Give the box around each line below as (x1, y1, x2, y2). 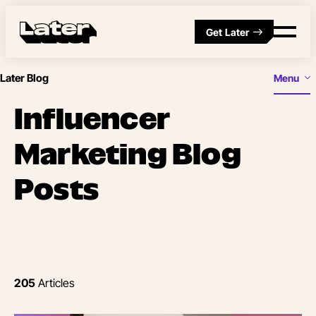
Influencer (14, 103, 171, 133)
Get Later (206, 25, 250, 38)
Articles (35, 275, 75, 290)
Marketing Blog (14, 138, 241, 169)
